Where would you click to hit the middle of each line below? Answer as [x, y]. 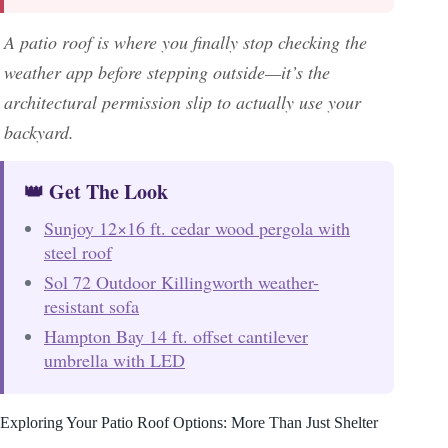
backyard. [39, 132]
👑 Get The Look [96, 192]
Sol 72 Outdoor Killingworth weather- [181, 282]
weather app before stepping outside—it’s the [167, 72]
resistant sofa [91, 306]
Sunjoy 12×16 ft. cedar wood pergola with [197, 228]
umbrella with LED [114, 360]
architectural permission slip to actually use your [182, 102]
